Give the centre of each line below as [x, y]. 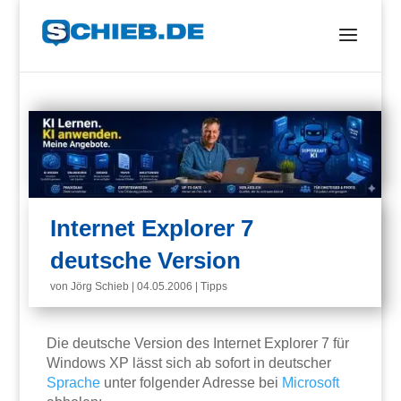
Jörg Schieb [100, 287]
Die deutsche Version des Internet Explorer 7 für [198, 344]
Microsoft [311, 383]
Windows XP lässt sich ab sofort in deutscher [189, 363]
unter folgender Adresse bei [192, 383]
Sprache [74, 383]
